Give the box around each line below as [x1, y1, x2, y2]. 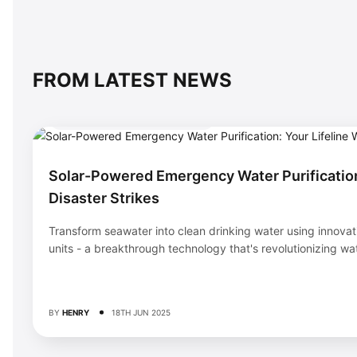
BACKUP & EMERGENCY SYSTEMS [65, 112, 199, 123]
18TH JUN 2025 [112, 307, 171, 317]
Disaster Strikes [49, 189, 159, 206]
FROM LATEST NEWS [33, 68, 232, 92]
